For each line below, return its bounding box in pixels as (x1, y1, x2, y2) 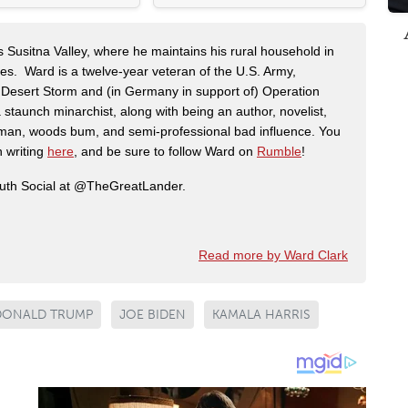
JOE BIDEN (119, 307, 186, 323)
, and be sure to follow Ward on (74, 144, 257, 159)
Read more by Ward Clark (199, 248, 348, 263)
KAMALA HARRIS (212, 307, 311, 323)
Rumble (257, 144, 301, 159)
